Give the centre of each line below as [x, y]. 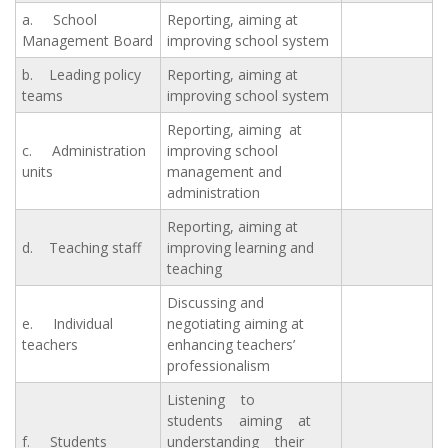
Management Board [87, 41]
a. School [59, 20]
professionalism [218, 366]
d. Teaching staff [81, 248]
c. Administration [84, 151]
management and [224, 172]
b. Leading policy [81, 75]
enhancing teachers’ [231, 345]
